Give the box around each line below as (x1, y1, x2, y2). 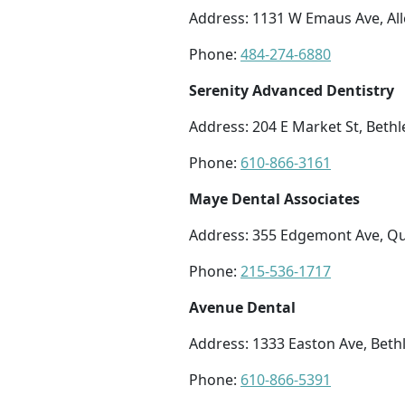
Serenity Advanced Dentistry (189, 80, 394, 101)
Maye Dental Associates (189, 189, 360, 210)
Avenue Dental (189, 297, 296, 318)
